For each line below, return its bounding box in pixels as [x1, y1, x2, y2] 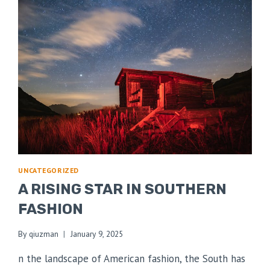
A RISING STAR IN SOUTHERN [18, 181, 227, 198]
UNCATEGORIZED [18, 166, 80, 175]
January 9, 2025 [70, 228, 123, 239]
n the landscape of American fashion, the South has [18, 251, 246, 265]
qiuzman [28, 228, 58, 239]
